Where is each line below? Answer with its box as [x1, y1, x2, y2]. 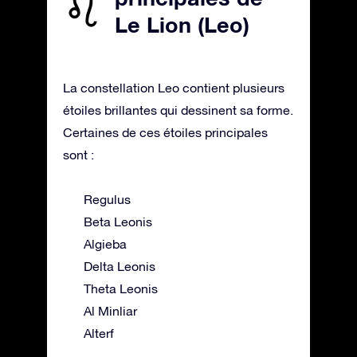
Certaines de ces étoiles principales [63, 124, 268, 139]
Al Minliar [84, 303, 137, 318]
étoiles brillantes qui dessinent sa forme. [63, 102, 293, 117]
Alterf [84, 325, 114, 340]
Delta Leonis [84, 258, 155, 273]
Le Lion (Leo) [115, 11, 249, 37]
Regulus [84, 191, 131, 206]
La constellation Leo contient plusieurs [63, 80, 284, 95]
